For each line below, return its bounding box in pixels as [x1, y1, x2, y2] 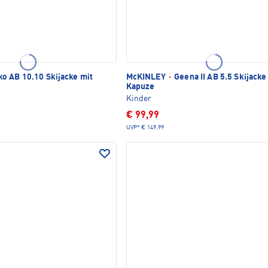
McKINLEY [126, 72, 167, 81]
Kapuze [126, 82, 155, 91]
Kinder [126, 94, 151, 103]
